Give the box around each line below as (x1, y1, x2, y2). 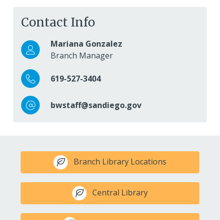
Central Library (92, 187, 148, 198)
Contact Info (21, 15, 95, 30)
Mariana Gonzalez (51, 38, 123, 50)
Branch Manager (51, 50, 113, 61)
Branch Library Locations (73, 156, 166, 167)
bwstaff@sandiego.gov (51, 100, 142, 111)
